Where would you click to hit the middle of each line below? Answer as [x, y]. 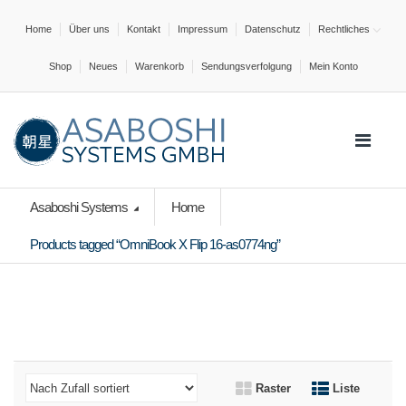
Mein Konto [333, 67]
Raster [271, 389]
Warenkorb [159, 67]
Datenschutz [272, 29]
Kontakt [143, 29]
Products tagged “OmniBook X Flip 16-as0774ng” [155, 245]
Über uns [89, 29]
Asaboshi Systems [80, 208]
